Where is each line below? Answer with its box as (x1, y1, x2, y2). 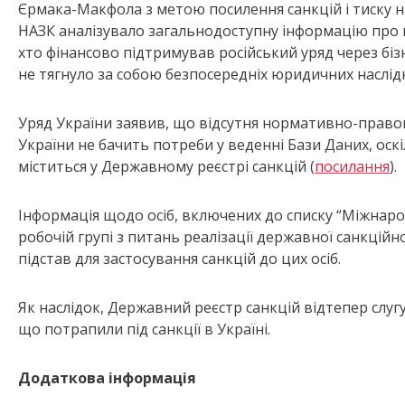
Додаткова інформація (18, 368, 196, 389)
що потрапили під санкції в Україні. (18, 319, 270, 340)
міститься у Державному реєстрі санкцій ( (18, 156, 315, 177)
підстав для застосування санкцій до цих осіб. (18, 249, 341, 269)
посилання (315, 156, 390, 177)
